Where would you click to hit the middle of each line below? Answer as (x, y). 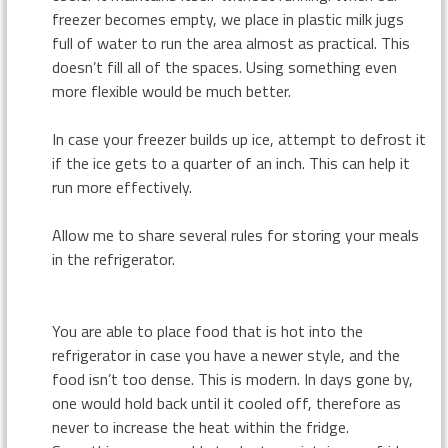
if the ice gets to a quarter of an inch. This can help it (230, 163)
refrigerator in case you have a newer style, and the (225, 355)
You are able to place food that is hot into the (207, 331)
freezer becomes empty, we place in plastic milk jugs (227, 19)
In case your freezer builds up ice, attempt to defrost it (238, 139)
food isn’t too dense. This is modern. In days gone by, (232, 379)
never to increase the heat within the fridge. (200, 427)
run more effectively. (121, 187)
